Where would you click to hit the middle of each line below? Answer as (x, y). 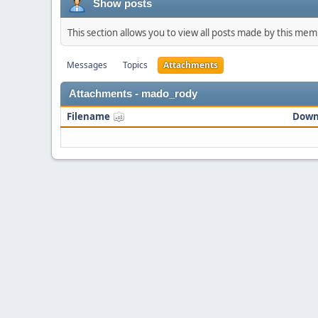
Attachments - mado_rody (133, 94)
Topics (135, 65)
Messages (87, 65)
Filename (89, 116)
